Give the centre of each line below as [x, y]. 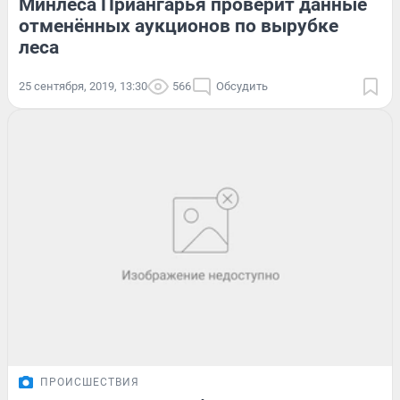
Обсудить [242, 87]
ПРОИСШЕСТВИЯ [90, 383]
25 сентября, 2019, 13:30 [83, 87]
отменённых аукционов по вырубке [179, 26]
